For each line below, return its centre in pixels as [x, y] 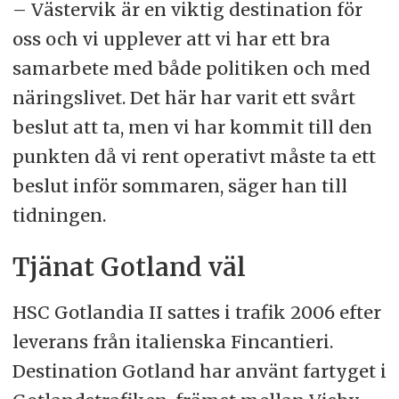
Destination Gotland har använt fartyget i [199, 370]
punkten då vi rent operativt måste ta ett [194, 156]
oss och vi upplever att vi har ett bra [171, 38]
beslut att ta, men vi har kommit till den [192, 126]
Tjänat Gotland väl [129, 267]
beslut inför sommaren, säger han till [179, 185]
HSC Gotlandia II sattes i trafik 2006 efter [196, 312]
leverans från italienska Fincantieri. [172, 341]
